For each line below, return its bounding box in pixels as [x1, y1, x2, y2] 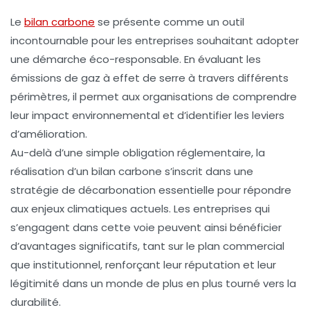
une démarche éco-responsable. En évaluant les [10, 51, 261, 66]
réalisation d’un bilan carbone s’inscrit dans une [10, 163, 253, 179]
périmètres [10, 89, 68, 104]
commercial [223, 238, 284, 253]
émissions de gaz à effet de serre [10, 70, 185, 85]
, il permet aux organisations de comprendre [68, 89, 297, 104]
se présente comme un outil [95, 14, 244, 29]
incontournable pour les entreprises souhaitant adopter [10, 33, 299, 48]
